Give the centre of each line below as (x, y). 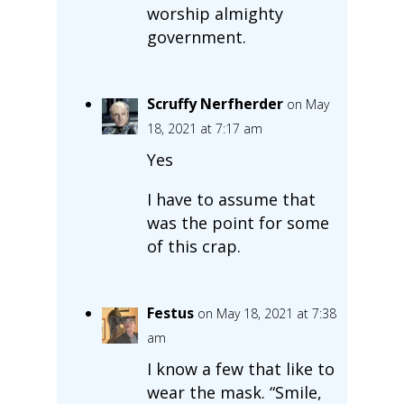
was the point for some (238, 222)
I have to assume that (231, 199)
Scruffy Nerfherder (215, 103)
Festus (170, 312)
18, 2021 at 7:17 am (204, 128)
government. (196, 37)
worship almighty (215, 13)
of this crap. (193, 246)
